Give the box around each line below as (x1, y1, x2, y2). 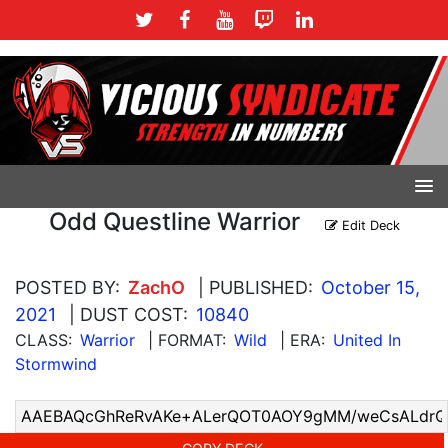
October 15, (321, 276, 420, 298)
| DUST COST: (69, 303, 188, 325)
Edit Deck (337, 217, 400, 233)
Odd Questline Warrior (48, 206, 300, 236)
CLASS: (15, 329, 72, 350)
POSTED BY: (15, 276, 120, 298)
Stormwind (15, 353, 97, 374)
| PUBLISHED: (198, 276, 313, 298)
